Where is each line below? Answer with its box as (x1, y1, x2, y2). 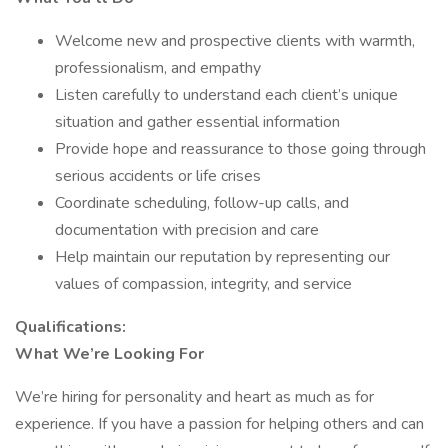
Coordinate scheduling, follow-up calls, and (55, 192, 349, 214)
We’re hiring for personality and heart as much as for (15, 386, 374, 408)
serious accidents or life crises (55, 165, 261, 187)
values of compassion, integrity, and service (55, 273, 352, 295)
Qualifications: (15, 316, 126, 338)
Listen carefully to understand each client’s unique (55, 84, 398, 106)
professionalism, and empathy (55, 57, 261, 79)
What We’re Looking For (15, 343, 204, 365)
